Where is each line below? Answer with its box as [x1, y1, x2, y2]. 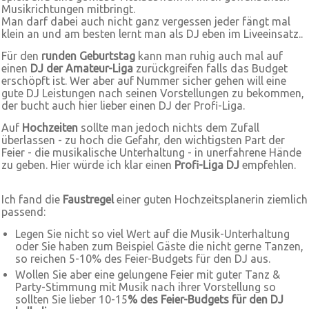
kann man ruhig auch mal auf [135, 50, 283, 62]
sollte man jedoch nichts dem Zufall [78, 121, 259, 134]
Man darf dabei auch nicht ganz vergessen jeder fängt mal [1, 15, 290, 28]
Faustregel [63, 193, 114, 206]
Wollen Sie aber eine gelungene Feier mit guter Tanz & [15, 268, 280, 281]
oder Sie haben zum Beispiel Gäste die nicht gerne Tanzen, [15, 240, 303, 252]
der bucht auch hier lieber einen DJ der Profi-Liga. [1, 99, 245, 112]
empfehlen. [239, 159, 296, 171]
